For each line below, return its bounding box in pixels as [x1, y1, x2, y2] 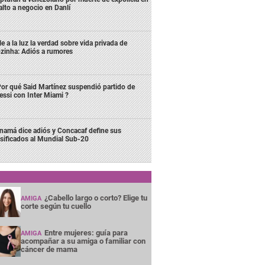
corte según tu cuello [20, 201, 91, 211]
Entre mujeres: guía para [44, 228, 128, 238]
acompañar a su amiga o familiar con [20, 237, 146, 246]
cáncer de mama [20, 245, 77, 254]
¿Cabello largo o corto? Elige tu [44, 193, 147, 202]
